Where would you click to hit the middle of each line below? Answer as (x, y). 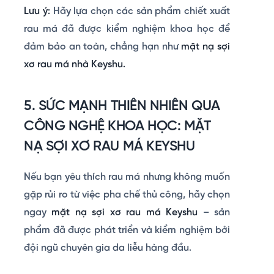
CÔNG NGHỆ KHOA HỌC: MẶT (117, 126)
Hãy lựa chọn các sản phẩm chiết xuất (142, 11)
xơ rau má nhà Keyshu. (75, 64)
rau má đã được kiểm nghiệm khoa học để (127, 29)
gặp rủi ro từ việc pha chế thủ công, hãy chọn (127, 194)
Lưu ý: (39, 11)
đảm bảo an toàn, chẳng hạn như (103, 46)
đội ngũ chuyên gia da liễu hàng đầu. (108, 248)
